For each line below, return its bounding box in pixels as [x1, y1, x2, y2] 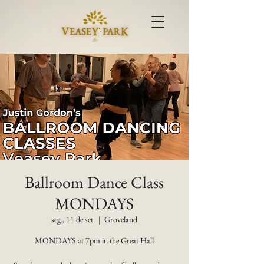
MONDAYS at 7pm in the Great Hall [35, 235, 154, 246]
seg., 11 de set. [51, 214, 95, 225]
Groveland [104, 214, 137, 225]
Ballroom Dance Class [25, 171, 164, 193]
